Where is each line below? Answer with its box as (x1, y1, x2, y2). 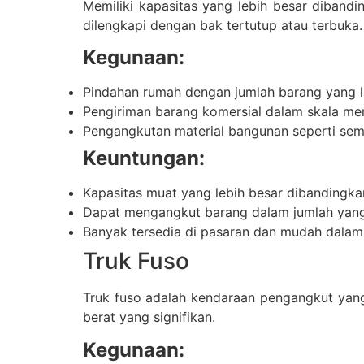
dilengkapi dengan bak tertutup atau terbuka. (83, 17, 362, 34)
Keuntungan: (83, 146, 205, 171)
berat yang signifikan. (83, 309, 215, 326)
